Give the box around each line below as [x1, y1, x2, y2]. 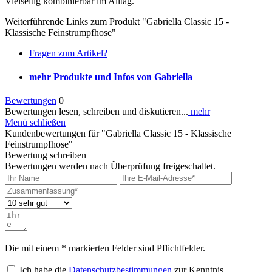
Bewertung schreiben [5, 150, 86, 161]
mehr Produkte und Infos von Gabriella [29, 71, 192, 82]
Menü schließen [5, 117, 66, 128]
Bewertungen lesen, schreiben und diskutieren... [5, 106, 188, 117]
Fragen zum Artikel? [29, 47, 107, 58]
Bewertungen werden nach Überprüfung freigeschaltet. [5, 161, 216, 172]
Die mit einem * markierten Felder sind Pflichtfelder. [5, 243, 205, 254]
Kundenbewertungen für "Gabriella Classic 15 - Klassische [5, 128, 231, 139]
